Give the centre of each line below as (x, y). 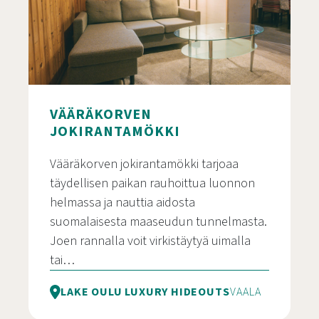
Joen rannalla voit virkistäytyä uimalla (150, 241)
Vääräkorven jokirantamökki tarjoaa (144, 164)
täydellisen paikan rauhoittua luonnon (152, 184)
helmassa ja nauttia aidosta (122, 203)
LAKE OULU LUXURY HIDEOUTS (145, 292)
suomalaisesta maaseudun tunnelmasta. (158, 222)
